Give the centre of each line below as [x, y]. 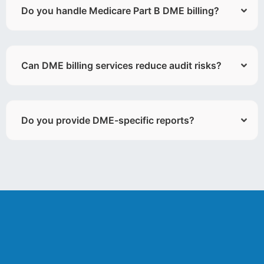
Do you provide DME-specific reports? [108, 120]
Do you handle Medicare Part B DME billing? [120, 10]
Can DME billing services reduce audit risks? [121, 65]
